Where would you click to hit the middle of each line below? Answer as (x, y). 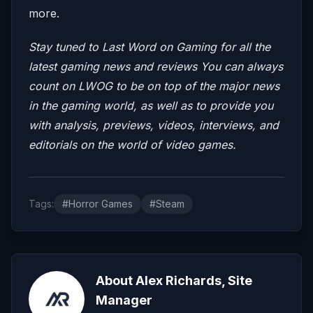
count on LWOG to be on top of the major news (154, 86)
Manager (124, 300)
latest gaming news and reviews (115, 66)
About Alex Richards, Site (174, 280)
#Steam (167, 203)
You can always (242, 66)
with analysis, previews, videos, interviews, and (154, 125)
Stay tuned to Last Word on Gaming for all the (150, 46)
